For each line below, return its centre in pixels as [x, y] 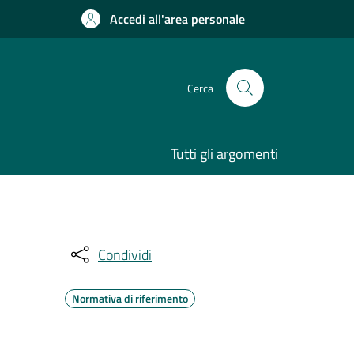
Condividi [125, 254]
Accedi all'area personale [177, 19]
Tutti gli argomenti [224, 154]
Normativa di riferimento [130, 298]
